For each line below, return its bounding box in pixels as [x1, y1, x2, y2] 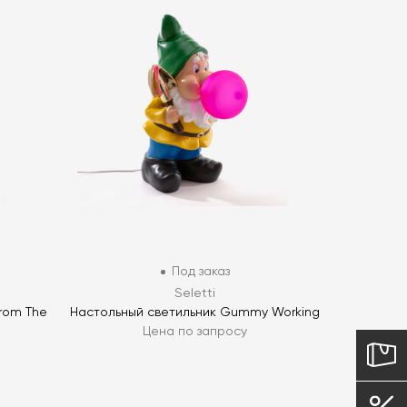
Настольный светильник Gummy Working [70, 306, 321, 320]
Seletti [174, 287, 216, 301]
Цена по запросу [143, 325, 248, 339]
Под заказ [171, 265, 230, 279]
